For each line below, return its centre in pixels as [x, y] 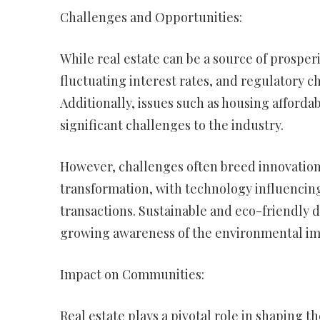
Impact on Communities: [132, 274]
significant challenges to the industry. [171, 125]
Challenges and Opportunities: [151, 17]
